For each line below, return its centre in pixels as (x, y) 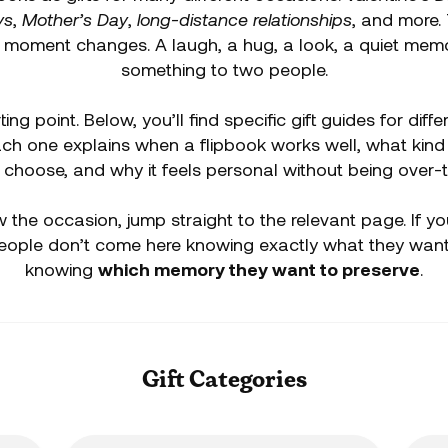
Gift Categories (224, 378)
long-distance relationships (244, 19)
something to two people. (224, 69)
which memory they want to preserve (259, 269)
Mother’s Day (74, 19)
